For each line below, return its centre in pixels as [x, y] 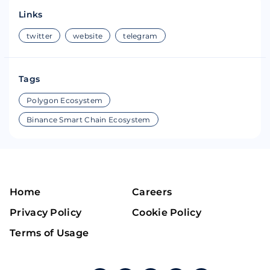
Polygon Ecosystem [65, 100]
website [88, 36]
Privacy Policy [46, 212]
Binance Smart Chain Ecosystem [89, 120]
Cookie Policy [167, 212]
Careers [152, 192]
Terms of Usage [49, 233]
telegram [140, 36]
